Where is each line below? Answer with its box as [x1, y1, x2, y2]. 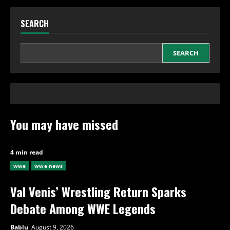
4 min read [10, 147, 43, 157]
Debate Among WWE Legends [10, 199, 156, 218]
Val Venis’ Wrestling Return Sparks [10, 182, 186, 201]
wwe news [34, 162, 63, 169]
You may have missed [10, 114, 118, 133]
